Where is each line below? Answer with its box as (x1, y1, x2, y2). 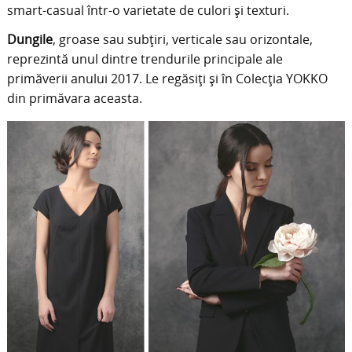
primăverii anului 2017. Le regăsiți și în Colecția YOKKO (6, 69, 328, 87)
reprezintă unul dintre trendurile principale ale (6, 49, 283, 68)
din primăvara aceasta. (6, 89, 142, 107)
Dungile (6, 30, 53, 48)
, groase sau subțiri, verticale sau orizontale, (52, 30, 313, 48)
